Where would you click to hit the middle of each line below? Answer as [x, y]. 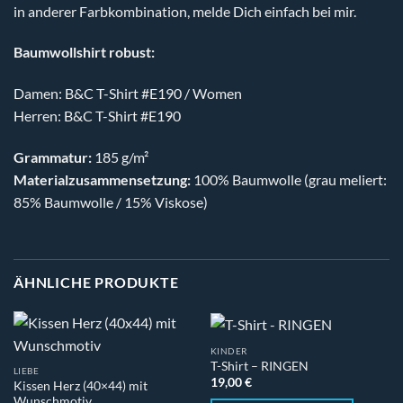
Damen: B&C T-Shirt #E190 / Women [128, 94]
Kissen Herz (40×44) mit [80, 386]
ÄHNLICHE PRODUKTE [96, 282]
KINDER [228, 350]
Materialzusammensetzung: [102, 179]
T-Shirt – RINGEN [259, 367]
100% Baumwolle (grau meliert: [289, 179]
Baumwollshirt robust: [84, 52]
